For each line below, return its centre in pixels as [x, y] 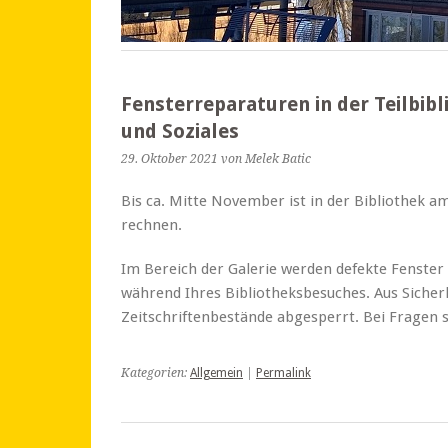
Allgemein [216, 373]
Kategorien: [155, 373]
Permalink [283, 373]
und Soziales [180, 131]
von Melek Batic [266, 159]
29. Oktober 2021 [169, 159]
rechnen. [151, 225]
